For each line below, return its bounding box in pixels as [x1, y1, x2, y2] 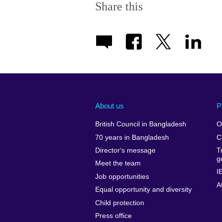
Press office [95, 212, 132, 220]
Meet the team [95, 160, 141, 167]
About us [95, 101, 124, 110]
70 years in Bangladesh [95, 133, 169, 141]
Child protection [95, 199, 144, 207]
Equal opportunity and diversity [95, 186, 192, 194]
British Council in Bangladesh [95, 120, 186, 128]
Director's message [95, 147, 156, 155]
